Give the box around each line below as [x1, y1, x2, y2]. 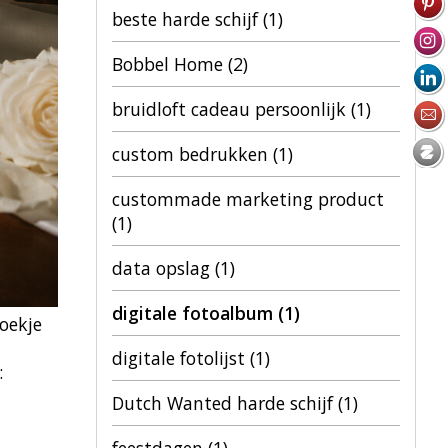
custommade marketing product [112, 187, 384, 211]
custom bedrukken [112, 142, 273, 166]
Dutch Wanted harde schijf [112, 391, 338, 415]
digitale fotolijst [112, 346, 250, 370]
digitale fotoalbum [112, 301, 278, 325]
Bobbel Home [112, 52, 228, 76]
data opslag [112, 256, 215, 280]
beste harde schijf [112, 7, 263, 31]
